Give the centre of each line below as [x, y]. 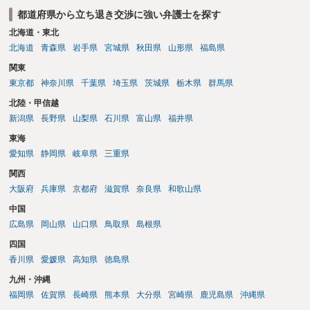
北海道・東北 [34, 33]
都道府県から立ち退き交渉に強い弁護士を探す [119, 14]
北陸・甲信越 [34, 103]
